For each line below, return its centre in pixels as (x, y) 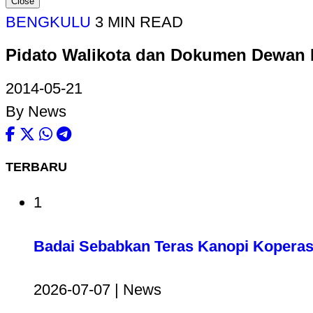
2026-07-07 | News (97, 289)
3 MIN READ (139, 22)
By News (36, 112)
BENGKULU (48, 22)
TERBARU (36, 167)
